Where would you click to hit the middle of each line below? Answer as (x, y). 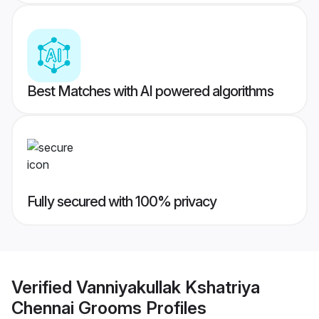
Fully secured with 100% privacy (122, 202)
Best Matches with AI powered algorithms (150, 91)
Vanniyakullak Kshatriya (168, 287)
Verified (44, 287)
